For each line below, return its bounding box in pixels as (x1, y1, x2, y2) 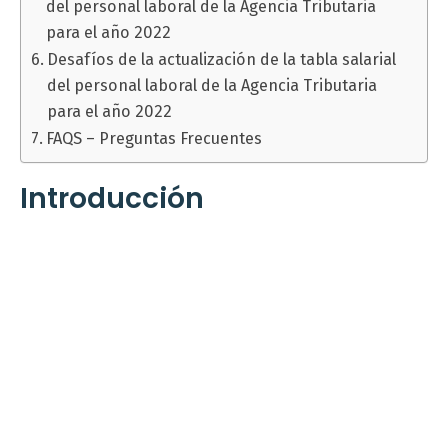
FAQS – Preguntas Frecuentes (46, 129, 263, 149)
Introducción (20, 179, 204, 219)
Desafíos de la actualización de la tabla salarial (47, 50, 397, 70)
